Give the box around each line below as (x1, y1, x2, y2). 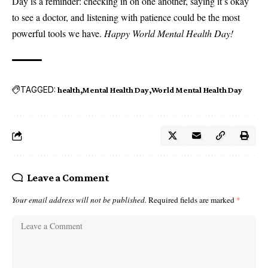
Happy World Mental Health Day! (104, 26, 233, 39)
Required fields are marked (148, 194, 236, 205)
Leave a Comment (26, 171, 109, 184)
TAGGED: (20, 84, 56, 95)
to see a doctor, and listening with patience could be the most (12, 10, 240, 23)
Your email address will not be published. (12, 194, 147, 205)
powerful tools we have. (12, 26, 104, 39)
